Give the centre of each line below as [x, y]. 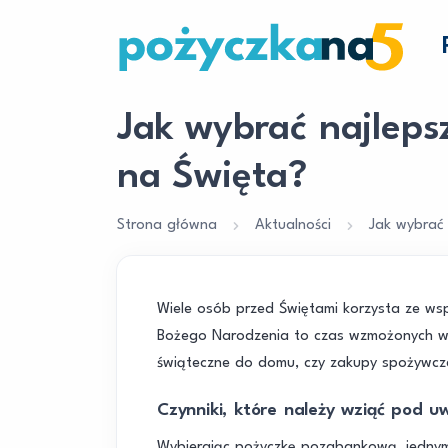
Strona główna [167, 225]
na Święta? [212, 177]
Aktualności [293, 225]
